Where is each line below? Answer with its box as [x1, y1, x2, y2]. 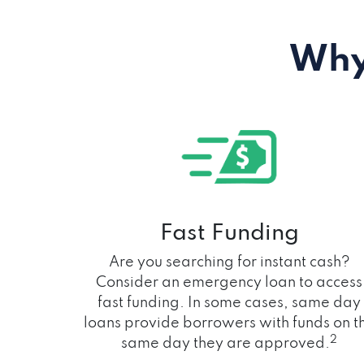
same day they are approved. [121, 336, 330, 351]
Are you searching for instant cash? [108, 254, 350, 270]
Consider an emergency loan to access [96, 275, 362, 290]
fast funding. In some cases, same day [97, 295, 361, 310]
